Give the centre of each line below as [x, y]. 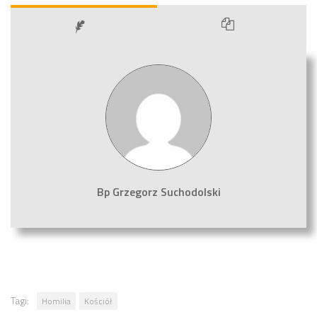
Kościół [98, 301]
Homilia [56, 301]
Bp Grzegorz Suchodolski [158, 192]
